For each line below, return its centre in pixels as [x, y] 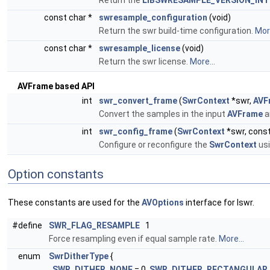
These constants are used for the [75, 202]
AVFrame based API [56, 86]
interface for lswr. [219, 202]
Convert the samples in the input [163, 114]
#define [28, 225]
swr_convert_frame [138, 101]
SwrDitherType [79, 256]
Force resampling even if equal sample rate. [134, 239]
